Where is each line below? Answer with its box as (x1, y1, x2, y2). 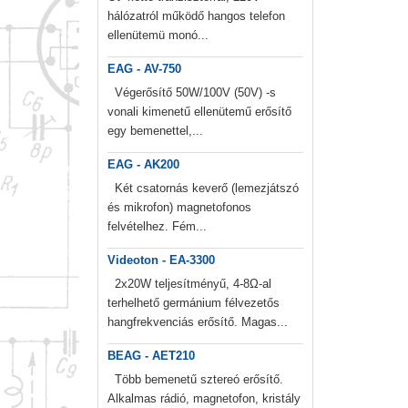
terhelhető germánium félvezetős (107, 296, 280, 311)
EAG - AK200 (107, 158, 179, 172)
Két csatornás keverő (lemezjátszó (107, 181, 299, 196)
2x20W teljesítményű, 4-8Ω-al (107, 277, 271, 291)
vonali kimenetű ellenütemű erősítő (107, 105, 291, 119)
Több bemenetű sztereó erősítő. (107, 372, 283, 387)
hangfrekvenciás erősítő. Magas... (107, 315, 288, 330)
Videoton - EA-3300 (107, 253, 215, 268)
